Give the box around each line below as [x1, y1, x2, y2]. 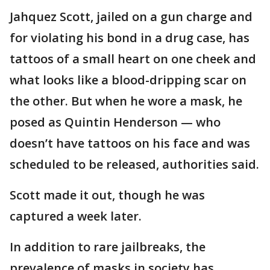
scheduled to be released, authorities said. [10, 156, 259, 173]
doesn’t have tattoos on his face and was [10, 135, 250, 152]
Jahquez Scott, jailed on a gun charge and [10, 8, 253, 25]
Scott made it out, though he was [10, 187, 205, 204]
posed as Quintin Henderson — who [10, 114, 221, 131]
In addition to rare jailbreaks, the [10, 239, 206, 256]
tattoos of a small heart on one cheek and [10, 51, 256, 67]
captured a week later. [10, 208, 142, 225]
